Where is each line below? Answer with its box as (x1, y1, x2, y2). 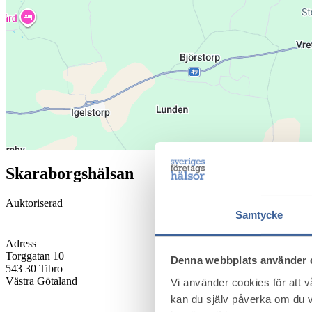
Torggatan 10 (6, 249, 64, 262)
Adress (6, 237, 36, 249)
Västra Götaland (6, 274, 77, 287)
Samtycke (235, 208, 283, 221)
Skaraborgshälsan (6, 164, 134, 182)
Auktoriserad (6, 196, 63, 209)
